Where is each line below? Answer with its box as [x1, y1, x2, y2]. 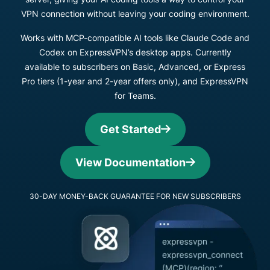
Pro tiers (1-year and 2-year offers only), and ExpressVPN [22, 76, 248, 86]
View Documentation [75, 156, 186, 169]
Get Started [99, 123, 161, 136]
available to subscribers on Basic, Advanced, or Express [25, 61, 245, 72]
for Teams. [114, 90, 156, 101]
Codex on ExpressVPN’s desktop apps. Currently [39, 47, 231, 57]
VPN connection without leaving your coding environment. [20, 8, 250, 19]
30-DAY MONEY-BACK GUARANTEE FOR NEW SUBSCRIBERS [29, 192, 241, 201]
